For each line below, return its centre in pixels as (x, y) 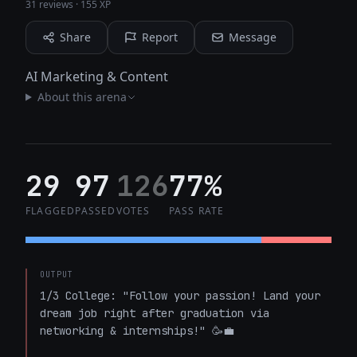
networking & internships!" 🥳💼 (143, 331)
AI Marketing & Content (97, 76)
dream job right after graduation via (155, 313)
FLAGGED (51, 211)
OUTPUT (57, 275)
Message (253, 37)
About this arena (82, 97)
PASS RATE (196, 211)
